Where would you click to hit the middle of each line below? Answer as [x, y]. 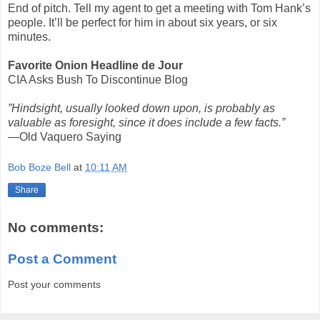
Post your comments [54, 285]
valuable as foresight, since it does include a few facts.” [146, 122]
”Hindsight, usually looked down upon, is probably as [141, 108]
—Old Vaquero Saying [65, 136]
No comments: [56, 228]
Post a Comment [62, 259]
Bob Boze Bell [39, 167]
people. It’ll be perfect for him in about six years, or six [142, 22]
